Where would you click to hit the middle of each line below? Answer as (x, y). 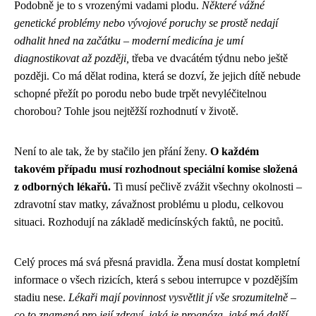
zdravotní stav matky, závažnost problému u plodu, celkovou (149, 205)
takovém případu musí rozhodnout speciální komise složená (156, 169)
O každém (235, 152)
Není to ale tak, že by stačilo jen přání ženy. (112, 152)
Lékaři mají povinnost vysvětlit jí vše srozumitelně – (182, 298)
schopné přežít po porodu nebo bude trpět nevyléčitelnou (140, 94)
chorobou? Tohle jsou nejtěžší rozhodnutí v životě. (126, 111)
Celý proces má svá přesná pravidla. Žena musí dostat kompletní (157, 262)
